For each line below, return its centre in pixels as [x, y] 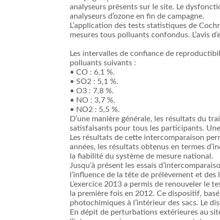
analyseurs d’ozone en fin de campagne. [137, 16]
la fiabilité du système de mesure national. [141, 156]
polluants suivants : [103, 63]
